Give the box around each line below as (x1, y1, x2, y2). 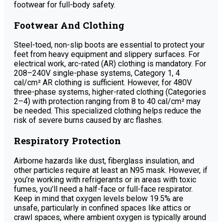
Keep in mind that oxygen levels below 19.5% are (14, 193, 183, 203)
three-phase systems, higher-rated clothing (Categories (14, 87, 206, 97)
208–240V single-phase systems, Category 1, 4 (14, 68, 180, 78)
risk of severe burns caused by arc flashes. (14, 115, 163, 125)
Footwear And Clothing (14, 18, 124, 31)
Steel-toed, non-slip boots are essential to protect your (14, 40, 205, 50)
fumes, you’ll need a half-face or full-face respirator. (14, 184, 193, 194)
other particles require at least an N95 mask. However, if (14, 165, 208, 175)
